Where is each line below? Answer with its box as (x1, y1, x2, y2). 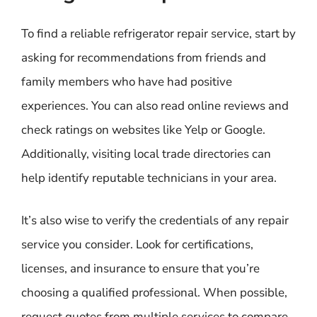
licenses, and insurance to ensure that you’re (21, 260, 260, 277)
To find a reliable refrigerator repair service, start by (21, 25, 296, 42)
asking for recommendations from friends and (21, 50, 266, 66)
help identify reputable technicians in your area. (21, 170, 277, 186)
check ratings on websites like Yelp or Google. (21, 122, 265, 138)
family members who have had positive (21, 74, 232, 90)
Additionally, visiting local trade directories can (21, 146, 271, 162)
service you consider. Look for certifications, (21, 236, 253, 253)
